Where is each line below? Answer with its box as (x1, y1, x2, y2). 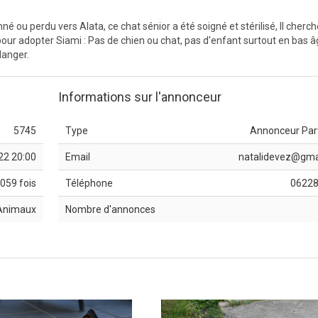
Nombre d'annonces (65, 204, 155, 215)
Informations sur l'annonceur (57, 89, 221, 104)
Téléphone (65, 177, 113, 189)
